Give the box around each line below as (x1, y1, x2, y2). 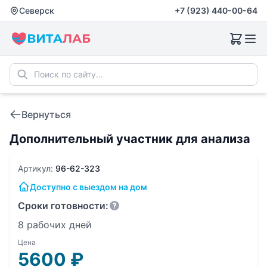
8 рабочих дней (18, 219, 92, 231)
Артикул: (18, 163, 55, 173)
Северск (19, 5, 54, 15)
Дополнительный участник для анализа (10, 132, 250, 146)
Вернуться (21, 108, 71, 120)
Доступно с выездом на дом (30, 181, 147, 192)
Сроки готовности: (18, 200, 108, 212)
